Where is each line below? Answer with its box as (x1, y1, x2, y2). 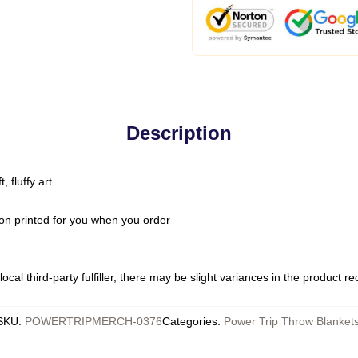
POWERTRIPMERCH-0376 (24, 315, 162, 328)
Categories (161, 315, 217, 328)
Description (126, 122, 232, 144)
